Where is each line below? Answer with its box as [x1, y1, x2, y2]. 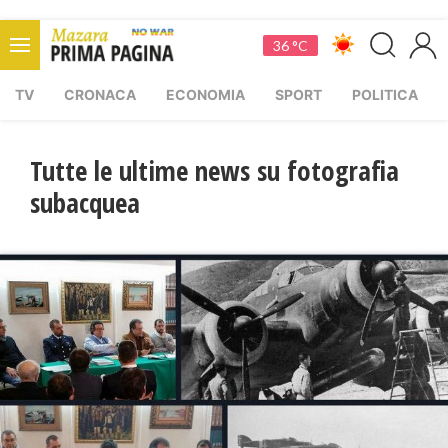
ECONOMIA [166, 86, 245, 103]
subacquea [30, 184, 140, 221]
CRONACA [64, 86, 136, 103]
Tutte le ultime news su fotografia [30, 152, 399, 189]
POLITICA [352, 86, 418, 103]
